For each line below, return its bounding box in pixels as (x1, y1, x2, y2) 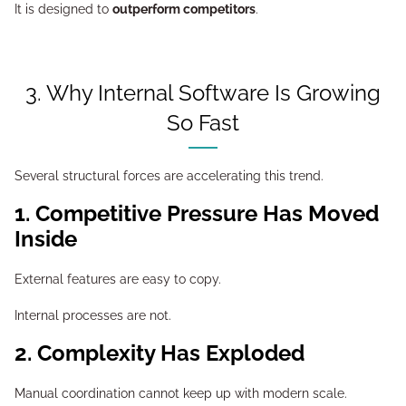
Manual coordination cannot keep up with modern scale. (14, 386, 347, 401)
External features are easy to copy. (14, 272, 221, 286)
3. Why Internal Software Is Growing (25, 80, 42, 106)
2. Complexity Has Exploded (32, 340, 304, 366)
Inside (14, 226, 77, 252)
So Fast (167, 110, 239, 136)
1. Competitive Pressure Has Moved (14, 200, 30, 227)
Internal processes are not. (14, 308, 171, 323)
